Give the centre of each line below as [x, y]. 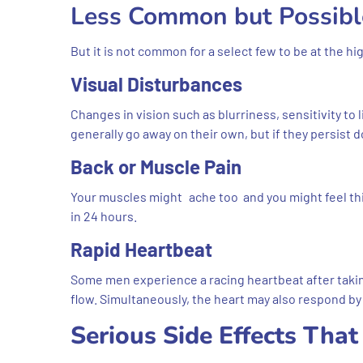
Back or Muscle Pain [156, 166]
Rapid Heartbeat [141, 249]
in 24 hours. [104, 216]
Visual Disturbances [156, 83]
